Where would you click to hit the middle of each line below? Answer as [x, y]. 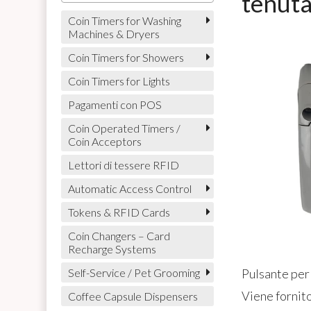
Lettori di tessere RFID [123, 165]
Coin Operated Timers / [124, 128]
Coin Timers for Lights [119, 81]
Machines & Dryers [114, 34]
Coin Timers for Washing [124, 21]
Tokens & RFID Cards [119, 212]
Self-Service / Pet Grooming [134, 273]
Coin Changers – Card [119, 236]
